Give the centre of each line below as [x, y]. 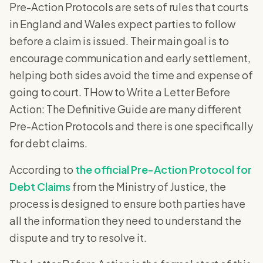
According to [42, 170]
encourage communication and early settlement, [130, 58]
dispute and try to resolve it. [78, 238]
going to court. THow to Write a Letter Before [120, 92]
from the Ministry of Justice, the [148, 187]
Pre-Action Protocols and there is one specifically [131, 126]
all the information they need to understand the [125, 221]
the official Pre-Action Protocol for [163, 170]
